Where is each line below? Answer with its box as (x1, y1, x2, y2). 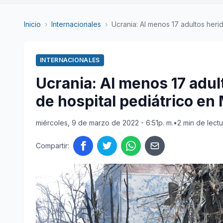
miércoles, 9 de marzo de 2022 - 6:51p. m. (36, 118, 173, 127)
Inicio (24, 20, 41, 28)
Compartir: (36, 141, 69, 150)
